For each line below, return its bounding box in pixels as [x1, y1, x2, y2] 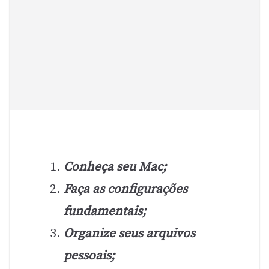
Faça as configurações [64, 181, 187, 197]
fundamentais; [64, 203, 146, 219]
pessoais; [64, 247, 115, 264]
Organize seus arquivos [64, 225, 195, 241]
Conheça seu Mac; [64, 159, 166, 175]
